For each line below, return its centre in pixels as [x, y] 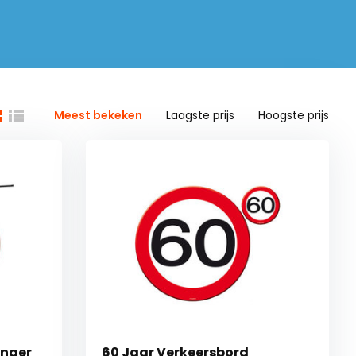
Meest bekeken [99, 116]
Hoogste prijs [294, 116]
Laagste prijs [201, 116]
